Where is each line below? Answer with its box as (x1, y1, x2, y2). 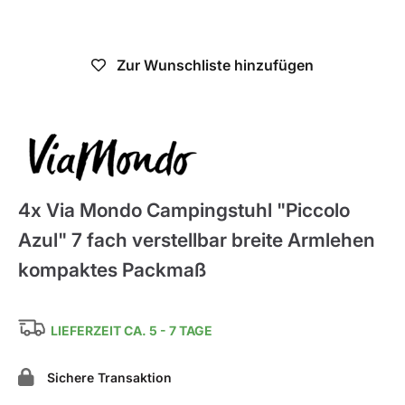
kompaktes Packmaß (18, 259, 206, 281)
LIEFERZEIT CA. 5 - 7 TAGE (51, 323, 212, 339)
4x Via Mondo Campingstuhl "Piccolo (18, 199, 350, 221)
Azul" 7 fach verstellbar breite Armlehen (18, 229, 375, 251)
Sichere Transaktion (40, 370, 172, 386)
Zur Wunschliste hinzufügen (117, 56, 314, 74)
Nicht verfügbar (148, 3, 257, 21)
